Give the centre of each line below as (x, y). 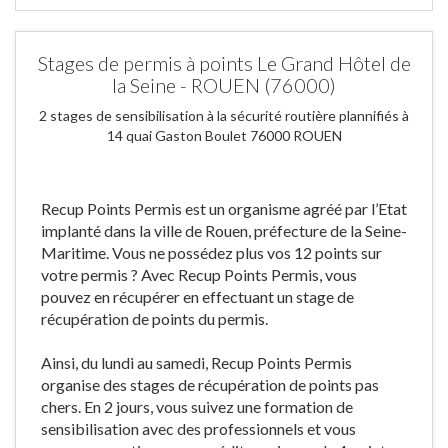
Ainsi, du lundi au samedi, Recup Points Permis (196, 362)
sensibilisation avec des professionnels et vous (198, 428)
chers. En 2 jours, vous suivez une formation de (197, 406)
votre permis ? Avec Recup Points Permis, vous (199, 274)
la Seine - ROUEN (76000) (224, 85)
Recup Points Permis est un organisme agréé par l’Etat (224, 208)
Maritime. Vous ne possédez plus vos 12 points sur (211, 252)
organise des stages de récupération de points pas (210, 384)
